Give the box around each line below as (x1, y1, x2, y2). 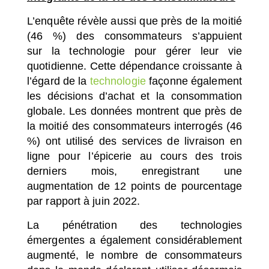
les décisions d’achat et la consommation (27, 89, 242, 102)
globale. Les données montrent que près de (27, 104, 242, 117)
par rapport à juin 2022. (27, 195, 141, 207)
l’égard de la (27, 74, 87, 87)
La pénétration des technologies (27, 219, 242, 231)
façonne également (149, 74, 242, 87)
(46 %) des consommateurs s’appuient (27, 29, 242, 42)
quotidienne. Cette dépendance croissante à (27, 59, 242, 72)
